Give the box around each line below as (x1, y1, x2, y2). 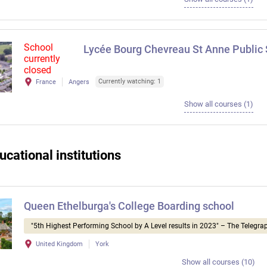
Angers (69, 77, 89, 86)
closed (24, 64, 51, 76)
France (36, 77, 56, 86)
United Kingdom (36, 240, 83, 249)
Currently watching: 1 (98, 77, 161, 86)
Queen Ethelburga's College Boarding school (24, 200, 234, 213)
